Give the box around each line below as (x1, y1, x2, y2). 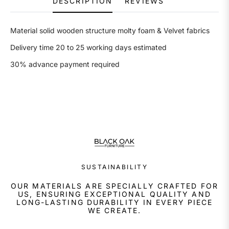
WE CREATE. (88, 205, 141, 215)
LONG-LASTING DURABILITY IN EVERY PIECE (16, 197, 213, 207)
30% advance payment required (10, 60, 122, 69)
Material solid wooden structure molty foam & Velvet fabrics (10, 26, 212, 35)
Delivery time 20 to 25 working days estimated (10, 43, 171, 52)
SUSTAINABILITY (81, 163, 148, 171)
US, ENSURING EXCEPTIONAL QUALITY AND (18, 189, 211, 198)
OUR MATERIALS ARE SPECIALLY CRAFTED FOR (11, 181, 218, 190)
